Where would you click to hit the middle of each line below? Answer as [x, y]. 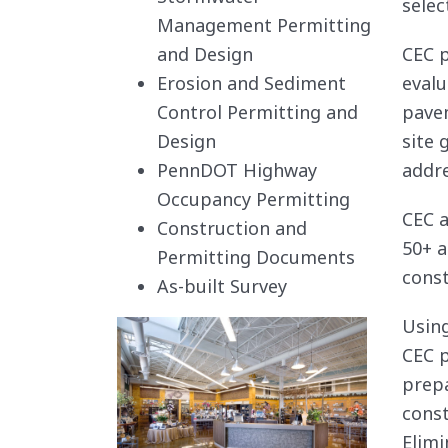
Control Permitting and [257, 112]
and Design [205, 54]
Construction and [232, 228]
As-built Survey [222, 286]
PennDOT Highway [237, 170]
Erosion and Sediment [251, 83]
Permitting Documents [256, 257]
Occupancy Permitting [253, 199]
